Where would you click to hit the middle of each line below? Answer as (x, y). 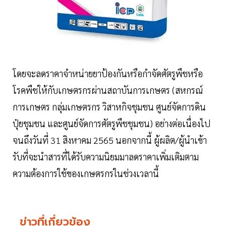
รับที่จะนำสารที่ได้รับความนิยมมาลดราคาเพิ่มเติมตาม (106, 157)
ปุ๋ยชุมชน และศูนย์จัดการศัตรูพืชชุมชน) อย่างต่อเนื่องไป (111, 124)
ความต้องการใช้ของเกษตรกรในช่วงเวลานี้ (86, 174)
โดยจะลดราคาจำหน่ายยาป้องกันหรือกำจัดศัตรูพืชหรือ (108, 74)
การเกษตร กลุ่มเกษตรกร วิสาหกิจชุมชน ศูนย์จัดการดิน (109, 107)
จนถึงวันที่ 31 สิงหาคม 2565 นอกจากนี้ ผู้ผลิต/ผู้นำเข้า (110, 140)
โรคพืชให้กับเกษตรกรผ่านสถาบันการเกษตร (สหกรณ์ (108, 90)
